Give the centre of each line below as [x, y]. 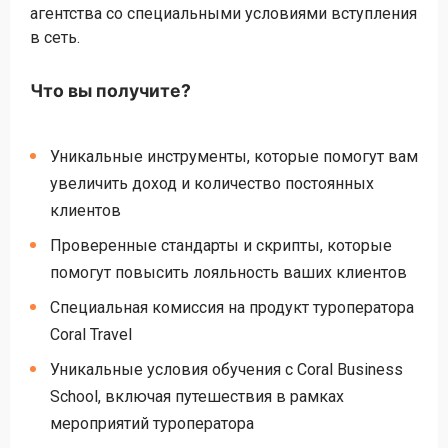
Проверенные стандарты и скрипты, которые [221, 245]
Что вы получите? [110, 90]
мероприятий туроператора [152, 423]
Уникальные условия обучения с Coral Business [226, 369]
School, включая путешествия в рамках [197, 396]
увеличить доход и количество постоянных [212, 183]
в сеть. [55, 37]
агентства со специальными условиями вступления [223, 13]
